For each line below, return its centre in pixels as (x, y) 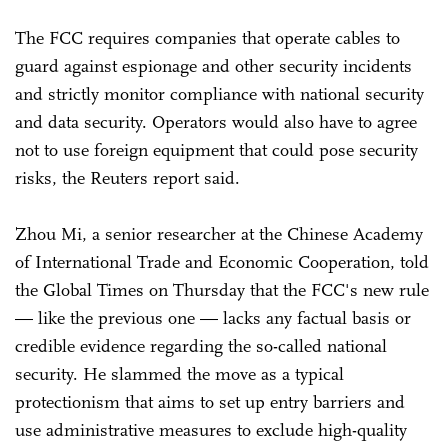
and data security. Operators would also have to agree (216, 121)
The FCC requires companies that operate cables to (207, 37)
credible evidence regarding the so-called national (201, 345)
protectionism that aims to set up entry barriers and (210, 401)
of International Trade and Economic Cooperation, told (222, 261)
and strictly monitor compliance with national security (219, 93)
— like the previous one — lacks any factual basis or (213, 317)
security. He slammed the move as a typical (179, 373)
